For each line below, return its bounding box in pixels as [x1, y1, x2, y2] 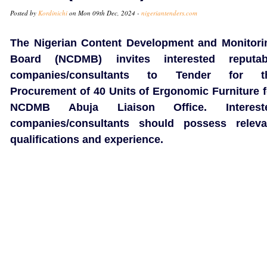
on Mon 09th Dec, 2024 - [67, 8, 141, 17]
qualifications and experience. [10, 133, 163, 145]
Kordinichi [38, 8, 67, 17]
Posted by [10, 8, 38, 17]
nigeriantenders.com [141, 8, 197, 17]
